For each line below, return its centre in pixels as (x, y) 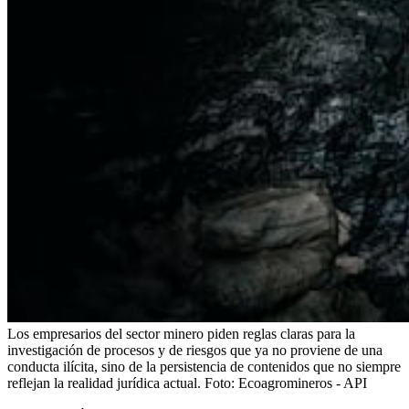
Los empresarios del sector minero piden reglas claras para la (181, 333)
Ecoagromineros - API (303, 383)
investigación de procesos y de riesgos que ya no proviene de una (195, 350)
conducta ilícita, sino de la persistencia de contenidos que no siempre (204, 366)
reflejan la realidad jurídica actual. (104, 383)
